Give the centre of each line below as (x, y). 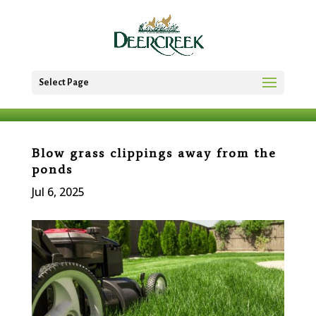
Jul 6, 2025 (58, 192)
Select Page (63, 83)
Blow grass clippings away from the (154, 153)
